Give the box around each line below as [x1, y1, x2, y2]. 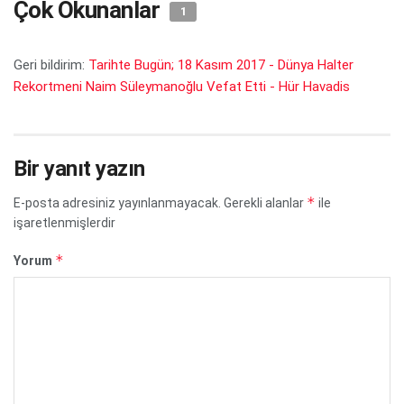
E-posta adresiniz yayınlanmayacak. [14, 196, 221, 211]
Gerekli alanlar [224, 196, 307, 211]
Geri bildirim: [14, 57, 88, 74]
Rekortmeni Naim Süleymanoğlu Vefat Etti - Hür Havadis [14, 78, 350, 96]
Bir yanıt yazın [14, 156, 145, 182]
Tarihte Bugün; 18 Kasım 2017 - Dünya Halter [88, 57, 353, 74]
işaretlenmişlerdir [14, 216, 115, 231]
